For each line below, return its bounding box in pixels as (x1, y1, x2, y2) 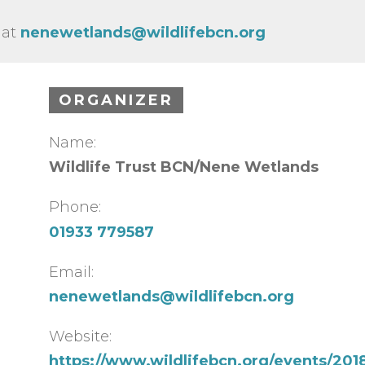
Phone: (48, 198, 101, 217)
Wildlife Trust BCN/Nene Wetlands (48, 158, 319, 177)
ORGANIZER (58, 90, 174, 109)
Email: (48, 262, 94, 281)
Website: (48, 327, 112, 345)
